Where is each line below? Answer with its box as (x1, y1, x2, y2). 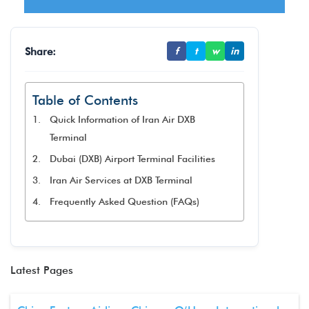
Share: (25, 44, 56, 58)
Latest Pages (10, 263, 73, 277)
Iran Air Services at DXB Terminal (49, 175, 192, 186)
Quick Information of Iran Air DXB (49, 114, 195, 125)
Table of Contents (32, 92, 138, 108)
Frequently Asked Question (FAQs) (49, 196, 199, 207)
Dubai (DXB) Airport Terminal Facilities (49, 153, 215, 164)
